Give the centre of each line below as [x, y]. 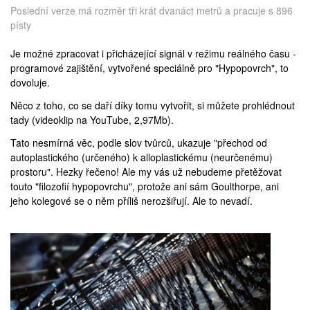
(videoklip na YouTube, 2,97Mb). [101, 119]
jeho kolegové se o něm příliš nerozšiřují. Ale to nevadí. [131, 200]
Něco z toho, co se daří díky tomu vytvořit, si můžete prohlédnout [153, 105]
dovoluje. [30, 82]
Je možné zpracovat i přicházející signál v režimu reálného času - [153, 53]
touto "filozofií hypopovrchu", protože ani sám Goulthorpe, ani [145, 186]
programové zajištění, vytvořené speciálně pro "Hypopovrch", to [149, 67]
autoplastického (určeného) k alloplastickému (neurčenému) [142, 157]
